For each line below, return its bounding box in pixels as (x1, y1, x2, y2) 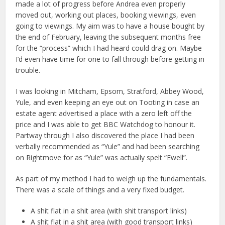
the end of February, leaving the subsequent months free (16, 32, 201, 42)
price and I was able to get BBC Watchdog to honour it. (16, 120, 196, 129)
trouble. (16, 65, 41, 75)
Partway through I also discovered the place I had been (16, 131, 195, 140)
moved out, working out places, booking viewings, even (16, 10, 196, 20)
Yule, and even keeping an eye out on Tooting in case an (16, 97, 200, 107)
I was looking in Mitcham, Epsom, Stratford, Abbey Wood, (16, 86, 204, 96)
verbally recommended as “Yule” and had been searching (16, 142, 200, 151)
